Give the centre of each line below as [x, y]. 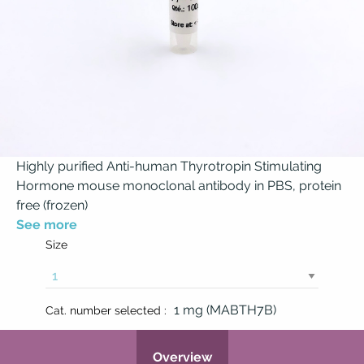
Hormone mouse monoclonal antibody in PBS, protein [179, 186]
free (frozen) [52, 205]
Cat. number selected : [106, 310]
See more [47, 225]
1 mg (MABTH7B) [225, 310]
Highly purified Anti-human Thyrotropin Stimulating [169, 166]
